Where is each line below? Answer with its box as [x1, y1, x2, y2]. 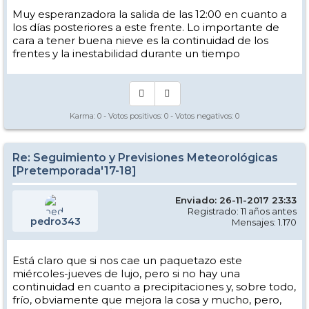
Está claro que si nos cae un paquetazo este [12, 254, 242, 267]
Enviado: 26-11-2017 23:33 [175, 195, 297, 206]
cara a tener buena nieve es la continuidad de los [12, 34, 268, 47]
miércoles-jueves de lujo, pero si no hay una [12, 267, 240, 280]
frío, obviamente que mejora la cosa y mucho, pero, [12, 293, 281, 306]
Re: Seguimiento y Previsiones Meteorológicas [12, 151, 278, 164]
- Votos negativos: [168, 111, 235, 121]
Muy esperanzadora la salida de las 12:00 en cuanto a [12, 8, 287, 21]
